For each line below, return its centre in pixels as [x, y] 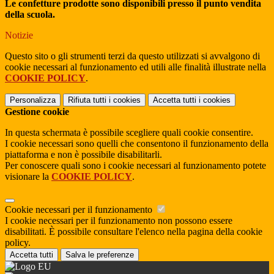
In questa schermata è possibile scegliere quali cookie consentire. [129, 133]
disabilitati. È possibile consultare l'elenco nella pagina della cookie [134, 232]
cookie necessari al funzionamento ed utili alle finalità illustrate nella [135, 67]
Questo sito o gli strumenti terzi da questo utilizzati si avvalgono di [132, 56]
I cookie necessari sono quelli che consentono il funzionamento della [137, 144]
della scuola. [30, 15]
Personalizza [33, 100]
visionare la [28, 177]
